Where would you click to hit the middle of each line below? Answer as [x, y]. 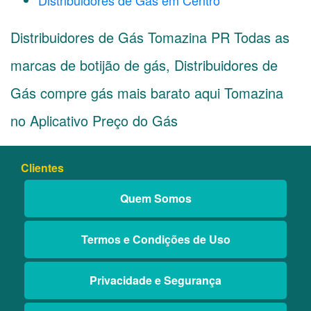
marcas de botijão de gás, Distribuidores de [144, 65]
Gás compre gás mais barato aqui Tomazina [147, 93]
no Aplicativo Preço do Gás [94, 120]
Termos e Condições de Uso [155, 239]
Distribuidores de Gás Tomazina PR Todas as [150, 37]
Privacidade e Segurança [155, 280]
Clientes [42, 168]
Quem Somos [155, 198]
